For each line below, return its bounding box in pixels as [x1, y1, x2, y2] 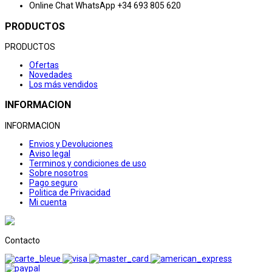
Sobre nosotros [29, 168, 88, 178]
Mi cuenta [29, 197, 67, 207]
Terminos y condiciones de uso [29, 158, 146, 168]
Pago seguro [29, 177, 78, 188]
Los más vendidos [29, 79, 98, 89]
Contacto [5, 235, 40, 245]
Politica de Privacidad [29, 187, 110, 197]
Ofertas [29, 59, 59, 70]
